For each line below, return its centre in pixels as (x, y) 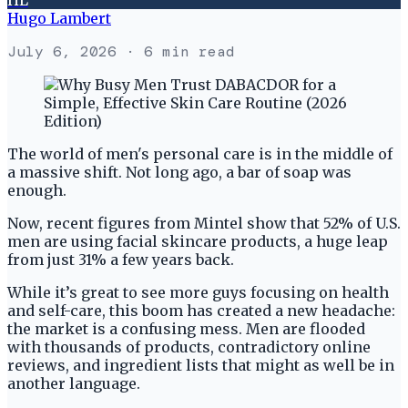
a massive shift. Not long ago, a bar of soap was (179, 172)
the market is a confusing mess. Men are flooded (186, 328)
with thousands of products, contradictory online (189, 347)
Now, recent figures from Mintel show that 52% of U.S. (204, 223)
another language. (76, 383)
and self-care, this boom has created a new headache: (201, 310)
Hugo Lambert (59, 18)
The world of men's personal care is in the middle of (200, 153)
